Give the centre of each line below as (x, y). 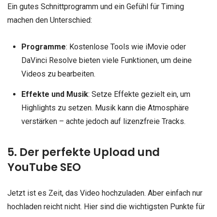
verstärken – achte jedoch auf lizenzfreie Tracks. (103, 122)
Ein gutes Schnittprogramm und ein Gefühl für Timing (96, 6)
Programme (43, 47)
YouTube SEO (44, 167)
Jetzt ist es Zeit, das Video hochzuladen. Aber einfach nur (105, 193)
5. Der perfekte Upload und (84, 152)
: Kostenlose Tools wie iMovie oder (126, 47)
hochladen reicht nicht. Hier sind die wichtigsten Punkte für (106, 207)
